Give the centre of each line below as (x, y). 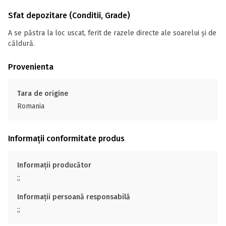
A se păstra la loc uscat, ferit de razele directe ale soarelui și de (112, 33)
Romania (31, 106)
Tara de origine (43, 94)
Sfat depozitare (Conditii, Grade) (69, 15)
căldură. (21, 44)
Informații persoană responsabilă (74, 197)
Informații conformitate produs (66, 138)
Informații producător (54, 165)
